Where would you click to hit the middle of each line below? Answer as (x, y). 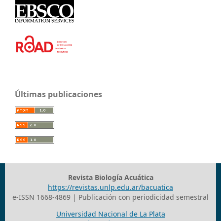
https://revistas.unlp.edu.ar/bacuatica (110, 187)
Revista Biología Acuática (110, 177)
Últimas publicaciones (58, 94)
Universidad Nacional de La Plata (110, 214)
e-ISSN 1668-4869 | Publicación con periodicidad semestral (110, 197)
